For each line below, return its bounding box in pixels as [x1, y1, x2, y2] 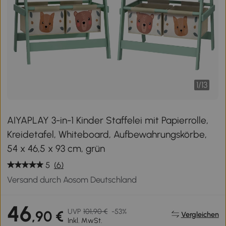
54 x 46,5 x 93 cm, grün [7, 143, 105, 154]
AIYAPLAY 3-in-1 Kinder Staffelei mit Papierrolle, [7, 115, 209, 126]
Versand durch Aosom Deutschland [7, 175, 137, 185]
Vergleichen [181, 209, 219, 219]
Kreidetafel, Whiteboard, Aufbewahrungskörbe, [7, 129, 207, 140]
